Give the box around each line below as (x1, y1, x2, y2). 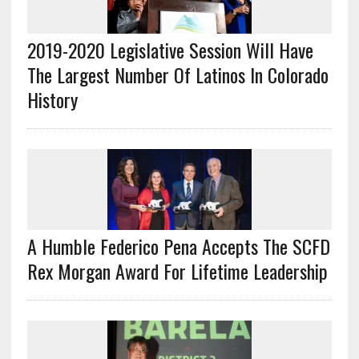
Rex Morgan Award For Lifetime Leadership (26, 256, 328, 285)
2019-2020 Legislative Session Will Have (26, 34, 313, 64)
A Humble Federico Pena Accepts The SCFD (26, 231, 330, 260)
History (26, 84, 78, 114)
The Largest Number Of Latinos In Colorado (26, 59, 329, 89)
